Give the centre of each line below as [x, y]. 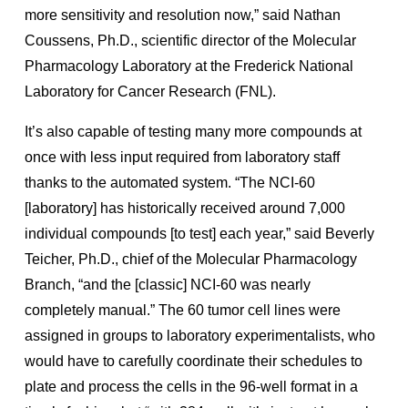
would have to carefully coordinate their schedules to [194, 361]
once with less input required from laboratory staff [182, 157]
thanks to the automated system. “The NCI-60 [170, 182]
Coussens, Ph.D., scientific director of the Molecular [190, 40]
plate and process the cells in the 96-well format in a [191, 386]
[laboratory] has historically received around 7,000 [185, 208]
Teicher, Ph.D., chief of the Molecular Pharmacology [191, 259]
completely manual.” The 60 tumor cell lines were [183, 310]
